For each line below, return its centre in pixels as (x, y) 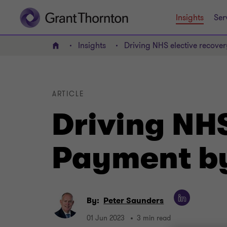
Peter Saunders (134, 200)
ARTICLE (68, 94)
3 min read (154, 218)
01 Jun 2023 (106, 218)
